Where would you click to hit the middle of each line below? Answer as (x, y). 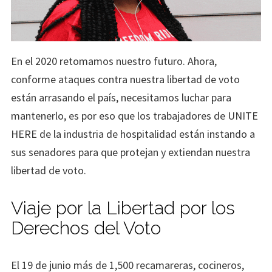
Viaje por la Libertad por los (123, 208)
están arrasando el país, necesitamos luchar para (121, 98)
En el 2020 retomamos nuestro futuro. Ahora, (114, 61)
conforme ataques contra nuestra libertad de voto (125, 80)
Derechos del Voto (86, 228)
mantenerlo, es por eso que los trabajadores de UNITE (134, 116)
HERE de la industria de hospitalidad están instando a (133, 134)
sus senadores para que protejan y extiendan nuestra (131, 152)
